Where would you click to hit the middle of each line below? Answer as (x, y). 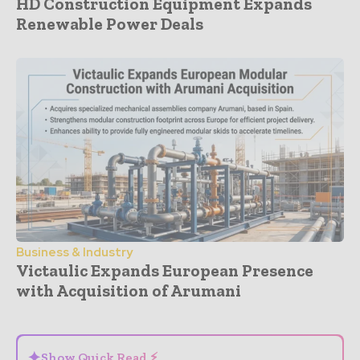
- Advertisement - (180, 308)
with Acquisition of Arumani (129, 290)
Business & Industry (74, 252)
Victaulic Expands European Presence (165, 270)
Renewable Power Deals (110, 24)
